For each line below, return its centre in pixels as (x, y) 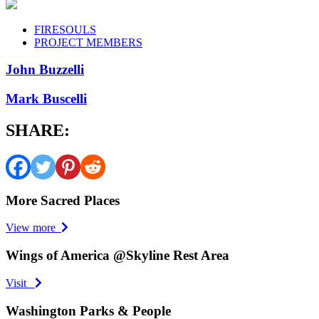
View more (33, 228)
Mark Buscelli (46, 99)
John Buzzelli (45, 70)
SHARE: (38, 131)
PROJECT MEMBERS (88, 42)
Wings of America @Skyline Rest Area (117, 256)
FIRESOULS (65, 29)
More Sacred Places (63, 200)
